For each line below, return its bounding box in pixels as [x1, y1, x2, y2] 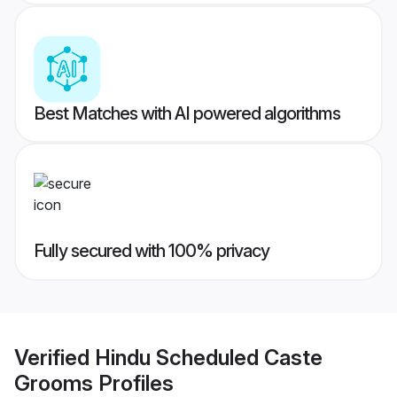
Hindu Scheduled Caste [95, 344, 323, 370]
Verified [14, 344, 95, 370]
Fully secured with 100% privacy [34, 240, 269, 262]
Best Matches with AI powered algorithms [34, 103, 340, 125]
